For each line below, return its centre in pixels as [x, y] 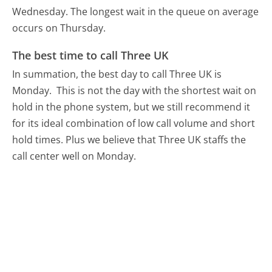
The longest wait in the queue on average [165, 11]
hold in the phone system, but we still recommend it [131, 107]
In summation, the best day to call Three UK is [117, 74]
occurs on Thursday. [59, 28]
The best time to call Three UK [90, 56]
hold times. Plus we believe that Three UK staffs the [129, 140]
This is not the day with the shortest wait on [157, 91]
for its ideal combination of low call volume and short [134, 124]
